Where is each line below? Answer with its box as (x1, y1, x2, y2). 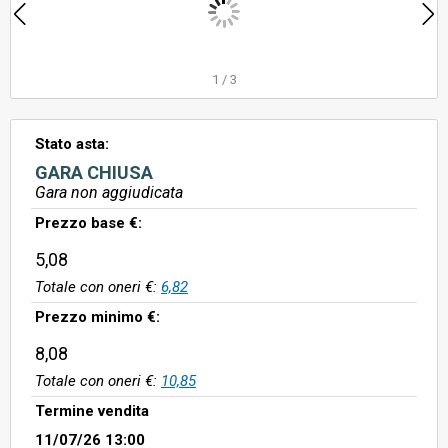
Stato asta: (35, 135, 109, 153)
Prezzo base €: (35, 214, 142, 232)
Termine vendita (35, 402, 149, 420)
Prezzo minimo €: (35, 308, 160, 326)
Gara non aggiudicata (35, 183, 183, 202)
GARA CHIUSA (35, 162, 153, 183)
